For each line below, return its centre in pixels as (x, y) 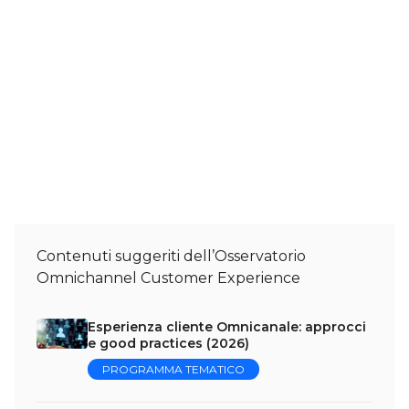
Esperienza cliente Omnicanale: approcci (227, 326)
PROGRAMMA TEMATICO (173, 369)
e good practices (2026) (168, 343)
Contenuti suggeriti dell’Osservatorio (171, 256)
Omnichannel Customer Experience (168, 278)
